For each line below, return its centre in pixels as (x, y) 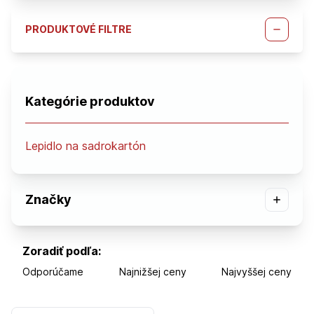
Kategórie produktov (90, 101)
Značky (48, 199)
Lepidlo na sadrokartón (86, 145)
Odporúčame (53, 271)
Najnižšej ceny (152, 271)
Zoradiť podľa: (62, 251)
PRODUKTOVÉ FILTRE (78, 29)
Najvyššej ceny (257, 271)
